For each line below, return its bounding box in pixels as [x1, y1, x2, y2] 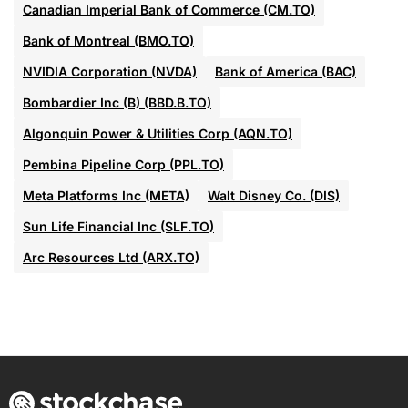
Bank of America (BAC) [215, 64, 356, 80]
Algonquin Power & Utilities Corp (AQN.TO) [23, 126, 292, 142]
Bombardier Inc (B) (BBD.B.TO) [23, 95, 211, 111]
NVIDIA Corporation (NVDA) [23, 64, 197, 80]
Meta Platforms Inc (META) [23, 188, 189, 204]
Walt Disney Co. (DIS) [208, 188, 340, 204]
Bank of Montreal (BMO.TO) [23, 33, 194, 49]
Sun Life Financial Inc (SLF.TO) [23, 219, 214, 235]
